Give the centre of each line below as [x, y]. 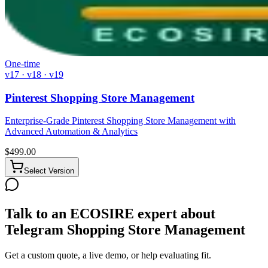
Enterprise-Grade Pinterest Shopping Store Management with [120, 121]
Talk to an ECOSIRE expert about [110, 214]
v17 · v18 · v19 [34, 74]
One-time [22, 64]
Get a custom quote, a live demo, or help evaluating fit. [108, 255]
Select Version [49, 171]
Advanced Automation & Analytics [71, 132]
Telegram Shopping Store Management [125, 230]
